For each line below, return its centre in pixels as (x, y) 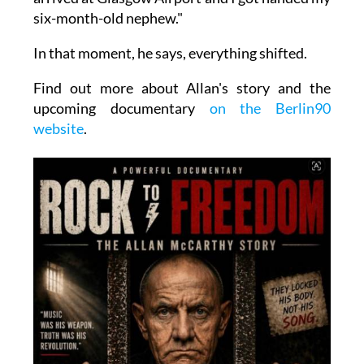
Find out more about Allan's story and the (182, 87)
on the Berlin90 (263, 108)
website (58, 128)
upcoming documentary (114, 108)
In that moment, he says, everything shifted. (170, 52)
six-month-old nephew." (108, 17)
